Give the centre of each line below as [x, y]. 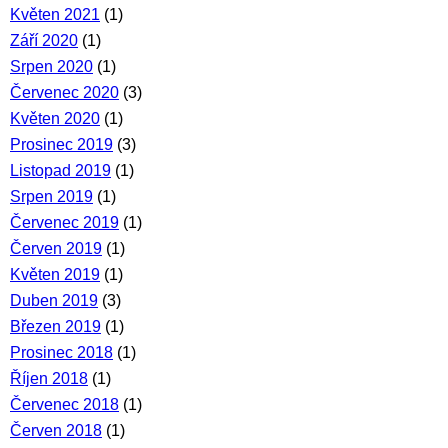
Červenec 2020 [64, 92]
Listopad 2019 [60, 170]
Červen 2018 [56, 430]
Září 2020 [44, 40]
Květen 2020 [55, 118]
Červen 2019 [56, 248]
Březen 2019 [55, 326]
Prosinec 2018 [61, 352]
